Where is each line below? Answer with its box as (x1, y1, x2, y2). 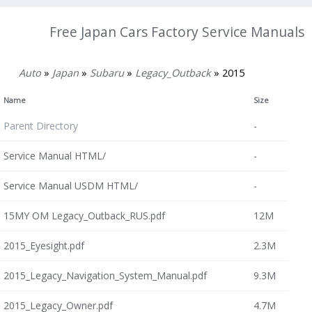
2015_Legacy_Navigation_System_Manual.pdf (3, 269, 207, 283)
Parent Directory (3, 119, 78, 133)
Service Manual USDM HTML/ (3, 179, 138, 193)
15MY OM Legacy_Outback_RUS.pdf (3, 209, 165, 223)
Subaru (90, 66, 124, 80)
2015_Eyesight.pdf (3, 239, 84, 253)
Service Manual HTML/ (3, 149, 106, 163)
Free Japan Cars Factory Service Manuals (49, 22, 305, 41)
